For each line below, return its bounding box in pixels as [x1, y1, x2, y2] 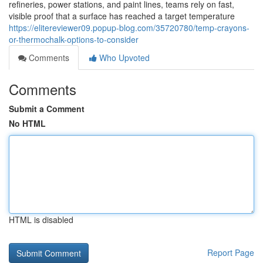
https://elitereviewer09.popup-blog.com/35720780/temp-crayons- [9, 22, 249, 33]
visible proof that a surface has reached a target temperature [9, 10, 235, 22]
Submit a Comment [9, 103, 85, 114]
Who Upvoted [97, 52, 150, 63]
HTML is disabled [9, 214, 73, 225]
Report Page [207, 247, 254, 258]
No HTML [9, 117, 46, 129]
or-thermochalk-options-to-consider [9, 33, 139, 45]
